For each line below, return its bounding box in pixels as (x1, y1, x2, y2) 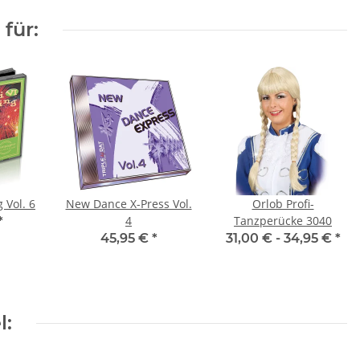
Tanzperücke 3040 (234, 213, 332, 229)
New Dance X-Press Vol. (65, 196, 192, 212)
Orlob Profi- (252, 196, 314, 212)
